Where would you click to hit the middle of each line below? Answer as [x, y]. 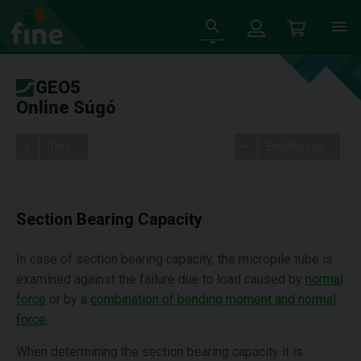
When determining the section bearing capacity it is [160, 352]
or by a [68, 299]
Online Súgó [66, 108]
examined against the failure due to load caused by [161, 279]
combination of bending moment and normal [213, 299]
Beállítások [295, 147]
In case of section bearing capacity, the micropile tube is [174, 259]
